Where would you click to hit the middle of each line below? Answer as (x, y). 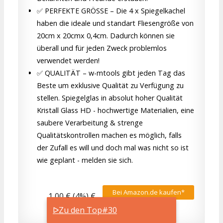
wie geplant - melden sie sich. (85, 160)
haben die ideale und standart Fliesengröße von (115, 23)
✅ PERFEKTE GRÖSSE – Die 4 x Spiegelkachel (111, 10)
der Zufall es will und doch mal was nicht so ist (113, 147)
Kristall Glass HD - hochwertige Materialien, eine (115, 110)
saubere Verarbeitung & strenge (90, 122)
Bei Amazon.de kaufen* (148, 192)
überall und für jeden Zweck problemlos (102, 48)
